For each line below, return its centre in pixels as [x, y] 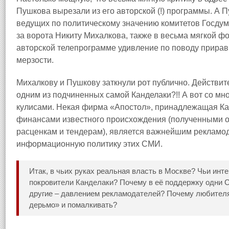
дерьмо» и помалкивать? [73, 205]
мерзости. [35, 60]
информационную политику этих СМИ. [89, 144]
